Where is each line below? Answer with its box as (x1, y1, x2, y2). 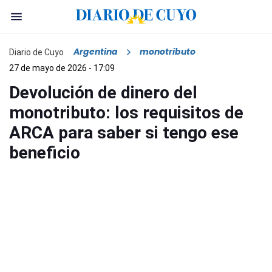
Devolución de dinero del (9, 83, 197, 103)
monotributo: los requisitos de (9, 103, 243, 123)
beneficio (9, 143, 80, 163)
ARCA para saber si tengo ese (9, 123, 239, 143)
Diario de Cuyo (9, 47, 64, 57)
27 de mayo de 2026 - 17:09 (9, 63, 115, 73)
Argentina (73, 46, 118, 58)
